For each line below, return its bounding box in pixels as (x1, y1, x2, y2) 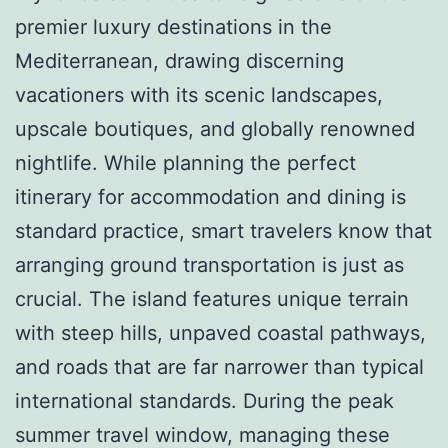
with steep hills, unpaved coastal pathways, (15, 320, 426, 345)
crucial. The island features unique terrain (15, 286, 409, 311)
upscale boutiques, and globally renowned (15, 116, 415, 141)
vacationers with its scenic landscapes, (15, 82, 383, 107)
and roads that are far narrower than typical (15, 354, 424, 379)
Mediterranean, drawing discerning (15, 48, 344, 73)
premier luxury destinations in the (15, 14, 332, 39)
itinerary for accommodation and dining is (15, 184, 406, 209)
